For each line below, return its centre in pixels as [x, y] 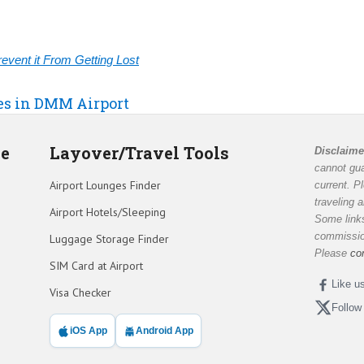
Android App [164, 331]
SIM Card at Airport [96, 266]
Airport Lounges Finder [105, 186]
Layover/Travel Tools [139, 153]
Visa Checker [80, 293]
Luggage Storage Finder [109, 239]
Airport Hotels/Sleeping [107, 212]
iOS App [88, 331]
